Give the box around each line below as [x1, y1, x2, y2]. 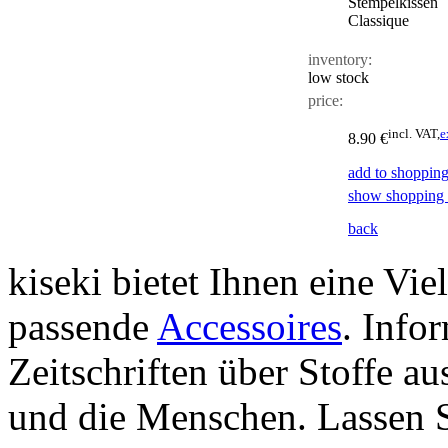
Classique [348, 11, 409, 29]
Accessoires [157, 305, 342, 348]
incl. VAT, [388, 125, 440, 141]
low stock [308, 68, 369, 86]
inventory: [308, 50, 372, 68]
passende [8, 305, 157, 348]
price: [308, 91, 343, 109]
